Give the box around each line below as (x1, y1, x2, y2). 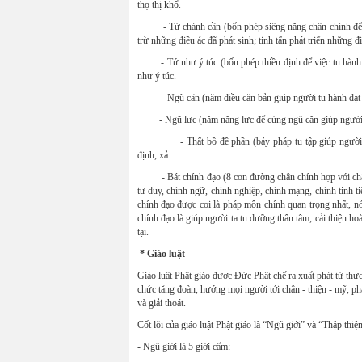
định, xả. (137, 149, 170, 161)
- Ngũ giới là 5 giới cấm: (137, 341, 230, 352)
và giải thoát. (137, 297, 186, 309)
